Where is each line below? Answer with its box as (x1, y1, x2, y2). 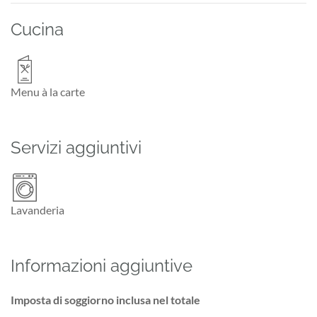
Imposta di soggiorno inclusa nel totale (11, 292, 200, 306)
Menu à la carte (11, 84, 85, 98)
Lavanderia (11, 202, 64, 217)
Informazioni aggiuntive (11, 255, 192, 276)
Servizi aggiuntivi (11, 137, 142, 158)
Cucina (11, 18, 64, 40)
